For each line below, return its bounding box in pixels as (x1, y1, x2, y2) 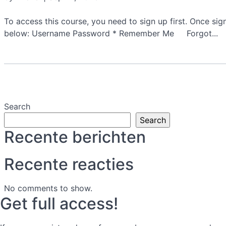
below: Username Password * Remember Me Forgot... (4, 28, 218, 38)
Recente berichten (4, 127, 146, 147)
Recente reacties (4, 154, 134, 174)
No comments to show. (4, 183, 92, 193)
